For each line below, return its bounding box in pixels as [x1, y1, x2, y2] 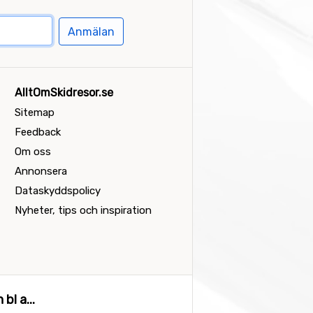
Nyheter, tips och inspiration [14, 204, 152, 217]
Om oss [14, 145, 51, 159]
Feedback [14, 126, 61, 139]
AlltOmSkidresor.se [14, 86, 113, 100]
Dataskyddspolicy [14, 184, 101, 198]
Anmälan [68, 25, 115, 38]
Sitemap [14, 106, 54, 119]
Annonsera [14, 165, 67, 178]
